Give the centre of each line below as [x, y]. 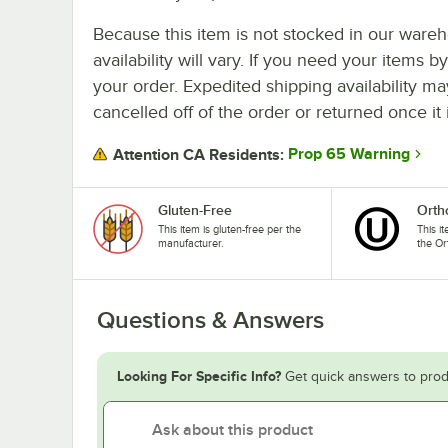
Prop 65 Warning [349, 154]
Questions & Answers [210, 319]
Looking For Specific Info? [199, 375]
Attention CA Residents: [198, 154]
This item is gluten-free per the [229, 228]
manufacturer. [191, 242]
